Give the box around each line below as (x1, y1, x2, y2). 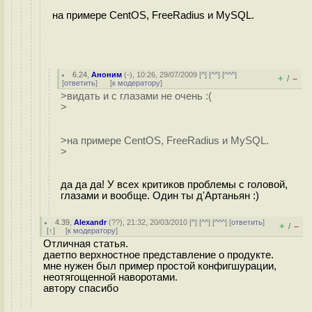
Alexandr (74, 218, 107, 226)
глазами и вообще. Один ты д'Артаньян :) (61, 189, 259, 201)
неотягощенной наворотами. (43, 272, 178, 283)
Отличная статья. (43, 238, 128, 249)
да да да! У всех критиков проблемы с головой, (61, 178, 288, 190)
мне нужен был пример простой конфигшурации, (43, 260, 276, 272)
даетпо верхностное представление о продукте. (43, 249, 274, 260)
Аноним (91, 70, 123, 79)
